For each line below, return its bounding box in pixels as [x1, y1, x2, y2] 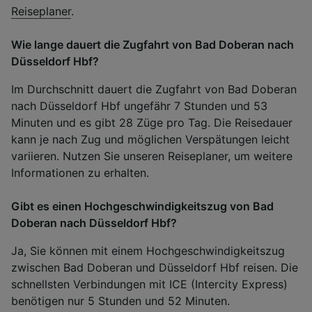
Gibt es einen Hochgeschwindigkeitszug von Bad [11, 198, 274, 213]
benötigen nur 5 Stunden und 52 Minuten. [11, 293, 230, 308]
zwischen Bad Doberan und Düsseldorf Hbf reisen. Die [11, 260, 298, 274]
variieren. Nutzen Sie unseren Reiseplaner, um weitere [11, 148, 292, 163]
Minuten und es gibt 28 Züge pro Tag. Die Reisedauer [11, 115, 292, 130]
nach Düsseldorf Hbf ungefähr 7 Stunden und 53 [11, 98, 267, 113]
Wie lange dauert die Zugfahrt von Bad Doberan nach [11, 37, 294, 52]
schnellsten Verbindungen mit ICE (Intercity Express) [11, 276, 288, 291]
